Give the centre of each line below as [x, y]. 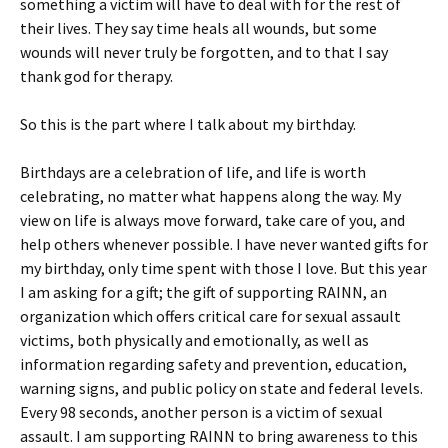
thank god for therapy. [96, 76]
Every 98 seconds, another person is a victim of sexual [201, 412]
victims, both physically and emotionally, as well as [194, 340]
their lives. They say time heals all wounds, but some [198, 28]
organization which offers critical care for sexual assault [210, 316]
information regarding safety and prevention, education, [213, 364]
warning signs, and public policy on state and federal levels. [221, 388]
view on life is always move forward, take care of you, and [212, 220]
